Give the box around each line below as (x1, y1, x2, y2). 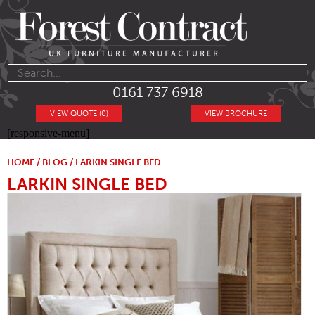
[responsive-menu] (7, 127, 89, 140)
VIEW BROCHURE (204, 109, 267, 119)
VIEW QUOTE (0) (50, 109, 109, 119)
